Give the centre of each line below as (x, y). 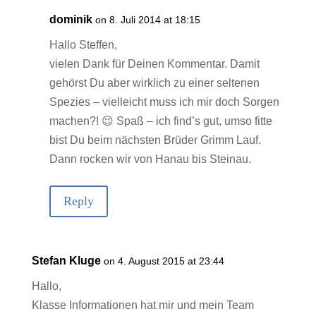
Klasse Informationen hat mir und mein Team (142, 305)
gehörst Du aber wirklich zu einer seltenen (154, 83)
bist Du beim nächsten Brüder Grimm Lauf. (155, 140)
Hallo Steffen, (83, 44)
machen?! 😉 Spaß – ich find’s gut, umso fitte (160, 121)
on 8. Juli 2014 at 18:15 (147, 19)
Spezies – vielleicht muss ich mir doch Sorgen (164, 102)
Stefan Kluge (66, 260)
